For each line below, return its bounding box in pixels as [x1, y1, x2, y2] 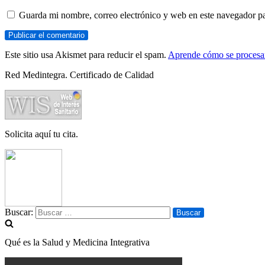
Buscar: [5, 207, 33, 218]
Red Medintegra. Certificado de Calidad [5, 70, 154, 80]
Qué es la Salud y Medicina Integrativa [5, 237, 150, 248]
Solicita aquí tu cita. [5, 129, 78, 140]
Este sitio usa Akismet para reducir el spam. [5, 50, 168, 60]
